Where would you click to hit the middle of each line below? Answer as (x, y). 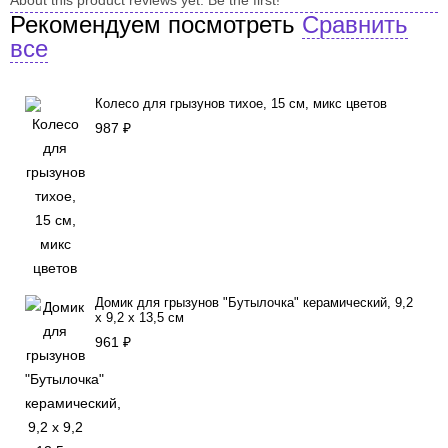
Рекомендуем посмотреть (156, 24)
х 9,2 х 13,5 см (139, 317)
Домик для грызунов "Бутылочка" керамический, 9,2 (254, 302)
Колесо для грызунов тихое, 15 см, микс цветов (241, 103)
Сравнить (355, 24)
